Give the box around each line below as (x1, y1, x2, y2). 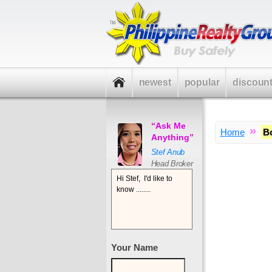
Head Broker (151, 159, 193, 168)
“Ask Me (151, 121, 186, 131)
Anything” (151, 132, 194, 142)
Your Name (110, 242, 158, 253)
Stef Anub (151, 148, 185, 157)
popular (184, 77, 220, 87)
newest (138, 77, 171, 87)
